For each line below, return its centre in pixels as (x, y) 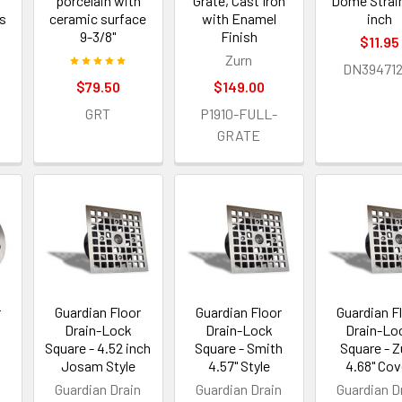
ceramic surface (98, 19)
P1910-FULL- (239, 114)
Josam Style (98, 366)
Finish (239, 37)
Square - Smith (239, 348)
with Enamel (239, 19)
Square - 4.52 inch (98, 348)
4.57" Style (239, 366)
